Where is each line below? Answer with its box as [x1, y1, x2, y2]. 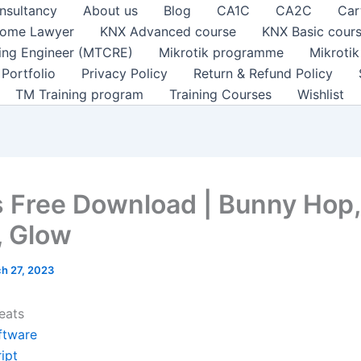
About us [83, 2, 138, 19]
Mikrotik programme [159, 44, 284, 60]
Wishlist [297, 86, 344, 102]
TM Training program [15, 86, 143, 102]
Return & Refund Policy [193, 65, 333, 81]
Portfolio [2, 65, 56, 81]
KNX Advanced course [100, 23, 236, 39]
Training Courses [169, 86, 272, 102]
